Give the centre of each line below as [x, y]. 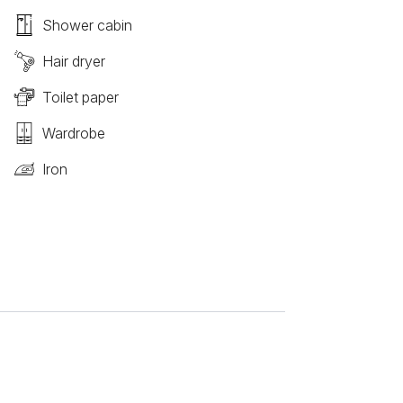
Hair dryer [73, 61]
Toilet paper [80, 97]
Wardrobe [73, 133]
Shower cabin [87, 25]
